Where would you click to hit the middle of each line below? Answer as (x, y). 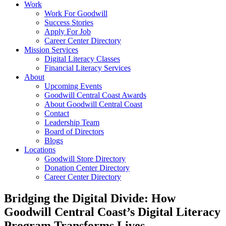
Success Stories (69, 22)
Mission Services (51, 50)
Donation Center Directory (87, 168)
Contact (57, 113)
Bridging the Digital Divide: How (90, 198)
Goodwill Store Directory (85, 159)
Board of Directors (74, 131)
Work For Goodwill (76, 13)
